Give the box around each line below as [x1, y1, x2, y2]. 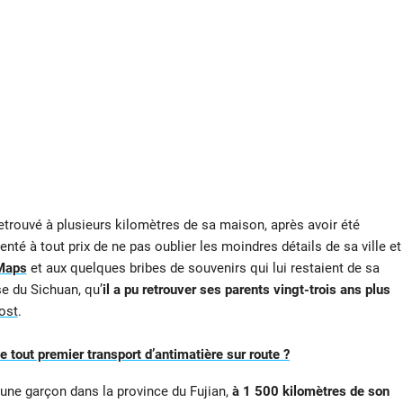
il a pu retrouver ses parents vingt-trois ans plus [102, 282, 390, 299]
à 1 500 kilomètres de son [231, 382, 390, 399]
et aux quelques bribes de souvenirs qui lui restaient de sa [26, 260, 380, 277]
